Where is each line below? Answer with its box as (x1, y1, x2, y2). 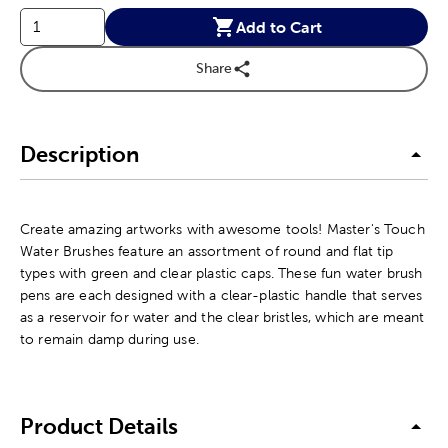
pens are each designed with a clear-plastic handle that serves (20, 286, 423, 303)
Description (20, 142, 139, 168)
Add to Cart (235, 17, 322, 36)
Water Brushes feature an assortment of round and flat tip (20, 242, 394, 259)
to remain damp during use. (20, 330, 199, 347)
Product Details (20, 414, 178, 440)
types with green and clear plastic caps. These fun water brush (20, 264, 423, 281)
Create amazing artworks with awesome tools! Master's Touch (20, 220, 425, 237)
